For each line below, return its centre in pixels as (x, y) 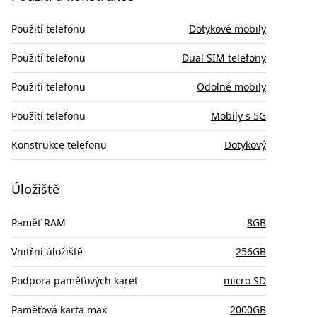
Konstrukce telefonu (59, 145)
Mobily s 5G (238, 116)
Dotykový (245, 145)
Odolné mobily (231, 87)
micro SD (245, 280)
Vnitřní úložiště (47, 251)
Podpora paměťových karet (75, 280)
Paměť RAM (39, 222)
